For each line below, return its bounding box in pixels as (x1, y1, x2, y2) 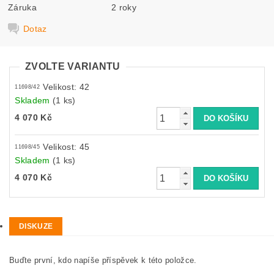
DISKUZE (19, 222, 53, 231)
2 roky (111, 2, 137, 12)
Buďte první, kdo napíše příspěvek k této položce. (9, 256, 197, 265)
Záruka (8, 2, 37, 12)
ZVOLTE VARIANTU (25, 61, 120, 72)
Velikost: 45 (43, 142, 90, 152)
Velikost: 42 (43, 82, 90, 92)
